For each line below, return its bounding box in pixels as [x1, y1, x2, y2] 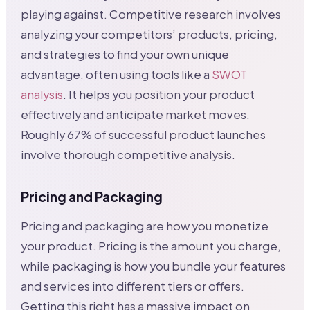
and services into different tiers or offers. [21, 278, 245, 293]
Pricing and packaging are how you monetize [21, 218, 269, 233]
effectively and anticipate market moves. [21, 107, 250, 122]
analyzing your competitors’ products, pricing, [21, 26, 278, 42]
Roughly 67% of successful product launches [21, 127, 266, 142]
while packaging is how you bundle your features [21, 258, 286, 273]
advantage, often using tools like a [21, 66, 212, 82]
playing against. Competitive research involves [21, 6, 282, 21]
